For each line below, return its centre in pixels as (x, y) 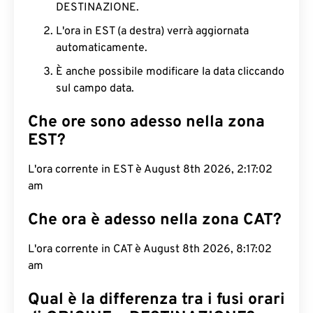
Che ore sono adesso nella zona (146, 123)
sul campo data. (95, 89)
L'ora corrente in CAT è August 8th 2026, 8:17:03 (150, 249)
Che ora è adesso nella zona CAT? (155, 220)
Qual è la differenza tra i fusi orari (156, 300)
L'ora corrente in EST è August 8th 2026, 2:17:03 (150, 170)
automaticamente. (102, 48)
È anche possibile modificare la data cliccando (170, 72)
